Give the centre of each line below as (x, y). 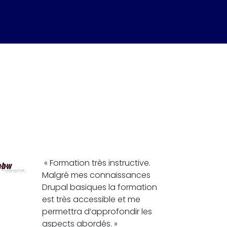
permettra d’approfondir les (97, 211)
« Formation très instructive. (96, 163)
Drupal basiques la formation (100, 187)
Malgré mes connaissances (96, 175)
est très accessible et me (91, 199)
